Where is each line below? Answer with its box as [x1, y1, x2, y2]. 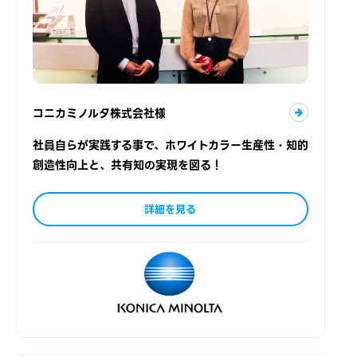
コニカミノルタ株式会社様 [33, 104, 166, 123]
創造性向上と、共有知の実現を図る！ [33, 156, 222, 175]
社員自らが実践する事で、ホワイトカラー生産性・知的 [33, 136, 308, 155]
